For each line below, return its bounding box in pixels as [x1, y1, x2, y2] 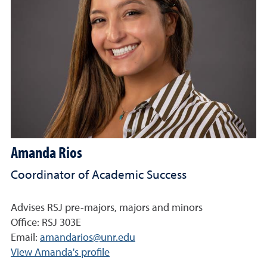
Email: [11, 232, 40, 243]
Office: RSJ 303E [11, 217, 81, 228]
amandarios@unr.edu [40, 232, 135, 243]
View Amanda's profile [11, 247, 110, 258]
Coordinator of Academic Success [11, 169, 187, 182]
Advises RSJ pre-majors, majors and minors [11, 202, 203, 213]
